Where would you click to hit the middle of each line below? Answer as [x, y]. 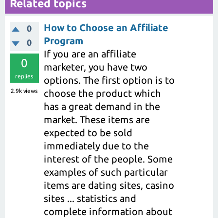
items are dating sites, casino [109, 185]
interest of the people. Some [108, 159]
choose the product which [102, 93]
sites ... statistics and [90, 199]
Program [64, 41]
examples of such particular [106, 172]
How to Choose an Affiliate [106, 28]
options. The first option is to [109, 80]
